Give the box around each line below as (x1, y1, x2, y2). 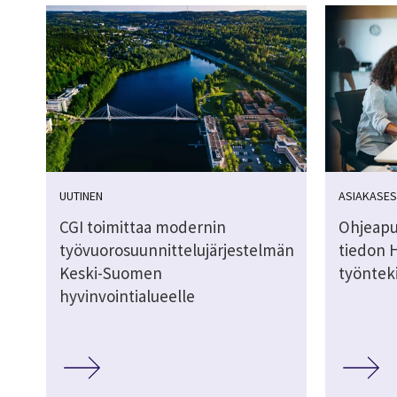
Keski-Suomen (59, 262, 162, 284)
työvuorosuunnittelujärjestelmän (59, 239, 294, 261)
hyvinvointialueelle (59, 285, 195, 307)
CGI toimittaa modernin (59, 216, 226, 238)
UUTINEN (59, 188, 103, 205)
